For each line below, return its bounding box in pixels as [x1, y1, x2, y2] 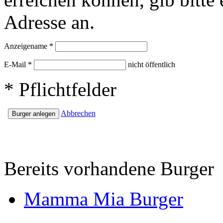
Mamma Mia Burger [24, 188, 183, 210]
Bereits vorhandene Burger [4, 158, 214, 180]
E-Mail [4, 60, 28, 69]
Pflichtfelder [14, 79, 116, 101]
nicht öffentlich [128, 60, 175, 69]
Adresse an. [4, 11, 95, 33]
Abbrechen [61, 109, 96, 118]
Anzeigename [4, 42, 49, 51]
